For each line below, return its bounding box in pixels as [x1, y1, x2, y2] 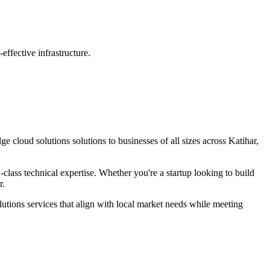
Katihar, [228, 135, 259, 146]
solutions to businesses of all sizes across [70, 135, 228, 146]
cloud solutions [13, 135, 70, 146]
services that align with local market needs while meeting [25, 198, 243, 209]
